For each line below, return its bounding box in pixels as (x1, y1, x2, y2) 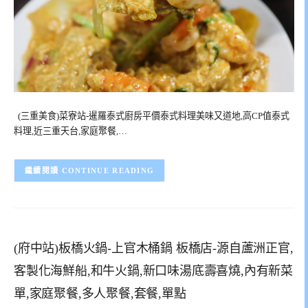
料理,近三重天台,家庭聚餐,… (14, 126, 127, 137)
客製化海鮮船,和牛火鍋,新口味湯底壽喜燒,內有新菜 (14, 263, 293, 278)
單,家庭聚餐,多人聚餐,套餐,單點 (14, 286, 186, 300)
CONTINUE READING (61, 166, 155, 175)
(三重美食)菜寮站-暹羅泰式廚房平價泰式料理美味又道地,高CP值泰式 (14, 111, 289, 122)
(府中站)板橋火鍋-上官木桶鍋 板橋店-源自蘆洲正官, (14, 241, 294, 255)
